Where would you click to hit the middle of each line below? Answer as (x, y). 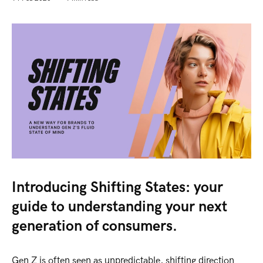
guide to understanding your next (119, 206)
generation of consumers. (95, 226)
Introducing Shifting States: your (117, 187)
